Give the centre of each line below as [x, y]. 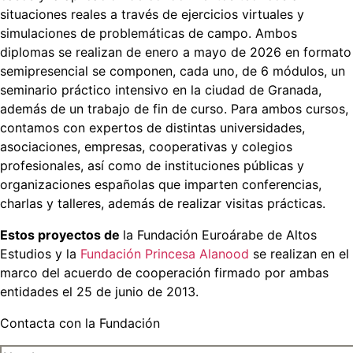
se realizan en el [299, 254]
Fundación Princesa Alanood [165, 254]
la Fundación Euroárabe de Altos [220, 235]
